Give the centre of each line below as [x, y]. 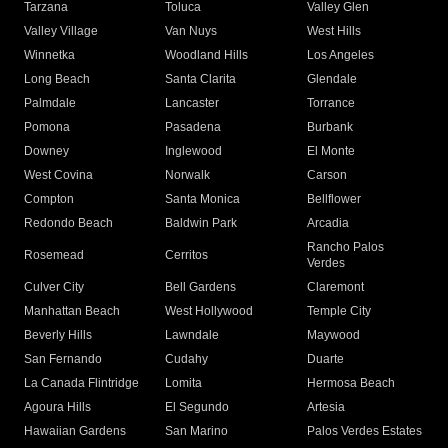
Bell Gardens [201, 287]
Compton [49, 199]
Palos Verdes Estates [364, 431]
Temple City [338, 311]
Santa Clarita [201, 79]
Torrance [330, 103]
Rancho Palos [345, 247]
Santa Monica [203, 199]
